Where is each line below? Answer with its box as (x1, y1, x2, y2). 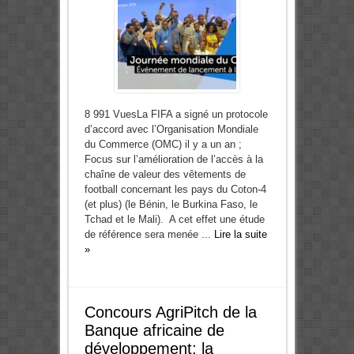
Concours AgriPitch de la (84, 303, 257, 322)
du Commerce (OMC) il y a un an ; (84, 138, 242, 151)
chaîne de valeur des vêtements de (84, 168, 246, 181)
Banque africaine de (84, 322, 224, 340)
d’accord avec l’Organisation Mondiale (84, 123, 258, 136)
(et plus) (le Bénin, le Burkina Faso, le (84, 198, 258, 211)
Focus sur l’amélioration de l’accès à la (84, 153, 263, 166)
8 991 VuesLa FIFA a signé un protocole (84, 108, 268, 121)
